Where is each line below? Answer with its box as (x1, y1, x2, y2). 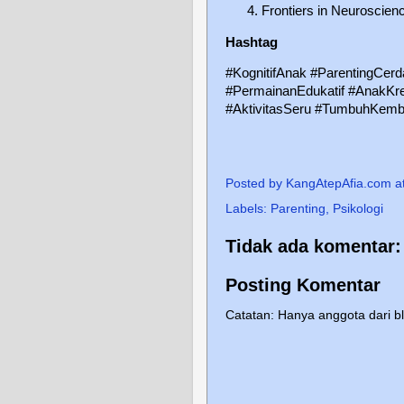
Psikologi (333, 201, 383, 216)
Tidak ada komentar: (225, 235, 401, 256)
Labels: (225, 201, 271, 216)
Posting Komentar (225, 274, 381, 295)
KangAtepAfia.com (286, 176, 391, 190)
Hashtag (225, 34, 278, 50)
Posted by (225, 176, 286, 190)
